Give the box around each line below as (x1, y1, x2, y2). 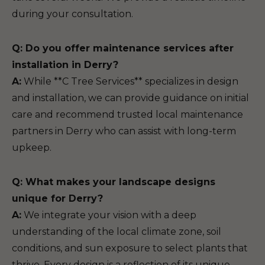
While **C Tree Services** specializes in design (21, 76, 238, 87)
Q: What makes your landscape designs (12, 176, 215, 188)
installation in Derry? (12, 59, 118, 70)
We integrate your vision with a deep (21, 209, 196, 221)
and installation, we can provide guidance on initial (12, 92, 249, 104)
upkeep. (12, 142, 51, 153)
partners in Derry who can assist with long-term (12, 125, 236, 137)
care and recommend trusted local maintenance (12, 109, 243, 120)
